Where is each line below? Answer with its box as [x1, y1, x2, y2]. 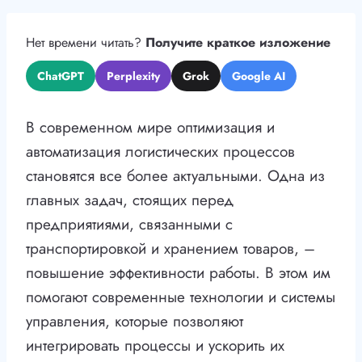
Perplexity [107, 68, 160, 85]
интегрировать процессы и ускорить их [26, 335, 284, 357]
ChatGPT [37, 68, 84, 85]
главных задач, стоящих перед [26, 189, 234, 212]
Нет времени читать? [26, 33, 145, 53]
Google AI [232, 68, 285, 85]
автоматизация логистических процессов [26, 141, 295, 163]
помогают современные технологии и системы [26, 286, 335, 309]
